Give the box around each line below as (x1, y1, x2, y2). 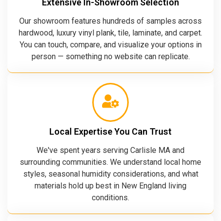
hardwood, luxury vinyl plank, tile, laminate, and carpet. (19, 28, 202, 38)
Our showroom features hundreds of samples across (19, 16, 202, 26)
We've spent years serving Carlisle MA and (37, 146, 184, 155)
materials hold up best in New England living (35, 181, 186, 191)
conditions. (92, 193, 129, 203)
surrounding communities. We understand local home (20, 157, 201, 167)
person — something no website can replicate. (31, 52, 190, 62)
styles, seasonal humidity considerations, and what (23, 169, 198, 179)
